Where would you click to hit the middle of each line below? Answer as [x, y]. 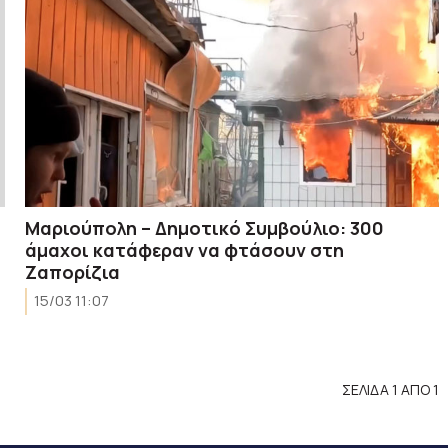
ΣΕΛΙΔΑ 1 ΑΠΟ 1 [390, 390]
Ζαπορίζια [73, 271]
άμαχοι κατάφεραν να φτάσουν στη [185, 249]
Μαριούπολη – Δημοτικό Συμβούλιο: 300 [205, 227]
